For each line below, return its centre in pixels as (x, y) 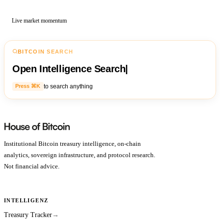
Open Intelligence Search (69, 69)
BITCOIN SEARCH (46, 51)
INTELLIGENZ (26, 200)
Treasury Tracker (28, 215)
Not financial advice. (32, 166)
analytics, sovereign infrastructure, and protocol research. (80, 155)
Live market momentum (39, 20)
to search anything (68, 86)
